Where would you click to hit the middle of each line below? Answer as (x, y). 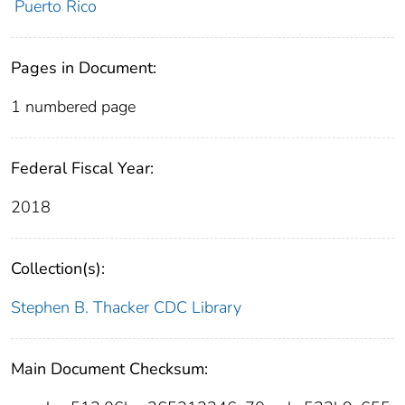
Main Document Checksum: (109, 368)
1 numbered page (73, 106)
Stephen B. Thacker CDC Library (126, 307)
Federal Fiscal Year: (82, 168)
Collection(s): (58, 268)
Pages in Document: (84, 67)
